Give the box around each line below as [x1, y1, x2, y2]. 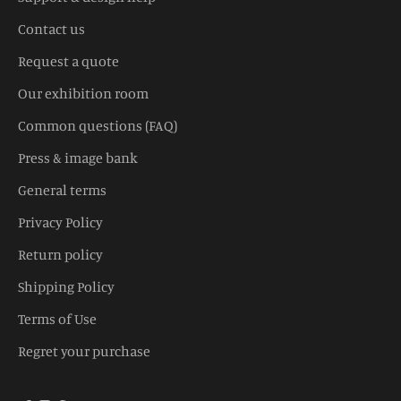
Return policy [18, 244, 103, 263]
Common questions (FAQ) [18, 115, 177, 134]
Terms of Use [18, 309, 97, 328]
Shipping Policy [18, 277, 115, 295]
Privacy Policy [18, 212, 103, 231]
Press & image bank [18, 148, 138, 166]
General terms [18, 180, 107, 199]
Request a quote [18, 51, 119, 70]
